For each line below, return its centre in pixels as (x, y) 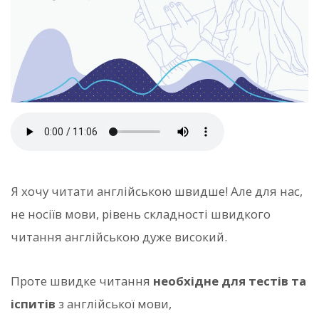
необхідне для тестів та (230, 281)
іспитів (33, 303)
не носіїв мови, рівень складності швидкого (141, 214)
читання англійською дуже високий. (119, 236)
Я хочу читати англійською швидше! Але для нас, (157, 191)
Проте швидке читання (82, 281)
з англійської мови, (114, 303)
